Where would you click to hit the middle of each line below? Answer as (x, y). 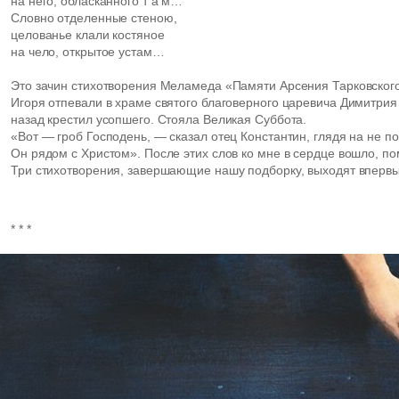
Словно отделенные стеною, (94, 18)
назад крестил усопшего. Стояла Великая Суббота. (161, 119)
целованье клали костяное (88, 35)
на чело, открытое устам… (88, 52)
